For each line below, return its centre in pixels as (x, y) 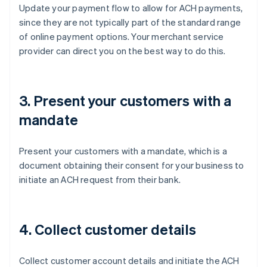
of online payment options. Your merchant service (122, 36)
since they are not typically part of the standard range (130, 22)
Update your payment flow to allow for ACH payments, (131, 7)
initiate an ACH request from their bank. (100, 179)
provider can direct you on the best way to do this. (122, 50)
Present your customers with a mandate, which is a (123, 150)
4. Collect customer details (108, 229)
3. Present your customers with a (125, 100)
